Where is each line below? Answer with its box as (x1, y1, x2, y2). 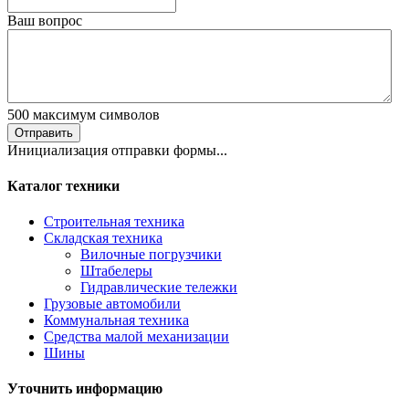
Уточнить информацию (7, 381, 163, 397)
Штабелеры (80, 263, 152, 279)
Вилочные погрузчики (80, 246, 222, 263)
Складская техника (44, 230, 163, 246)
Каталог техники (7, 177, 120, 194)
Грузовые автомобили (44, 296, 181, 312)
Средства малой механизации (44, 329, 229, 345)
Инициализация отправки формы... (7, 142, 227, 158)
